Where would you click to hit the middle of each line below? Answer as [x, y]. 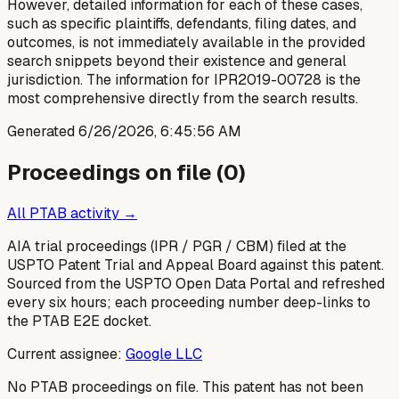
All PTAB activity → [72, 213]
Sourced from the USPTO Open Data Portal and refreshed [196, 284]
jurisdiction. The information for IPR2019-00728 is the [184, 80]
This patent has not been [283, 387]
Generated [43, 132]
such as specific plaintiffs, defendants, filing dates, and [182, 24]
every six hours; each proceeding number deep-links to [189, 302]
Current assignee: [65, 354]
